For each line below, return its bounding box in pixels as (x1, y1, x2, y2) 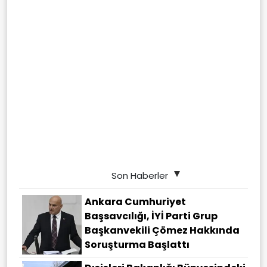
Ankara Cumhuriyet (85, 195, 186, 209)
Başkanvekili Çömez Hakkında (85, 223, 240, 238)
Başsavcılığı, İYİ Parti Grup (85, 209, 218, 223)
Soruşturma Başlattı (85, 238, 190, 252)
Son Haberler (111, 169, 168, 182)
